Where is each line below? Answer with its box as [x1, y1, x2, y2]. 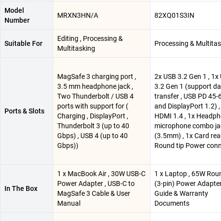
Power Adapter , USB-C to [57, 179, 135, 187]
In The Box [4, 184, 37, 192]
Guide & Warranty [154, 189, 208, 197]
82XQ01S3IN [154, 11, 194, 19]
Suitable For [4, 39, 42, 47]
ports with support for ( [57, 102, 128, 110]
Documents [154, 199, 189, 207]
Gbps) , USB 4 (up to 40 [57, 131, 128, 140]
